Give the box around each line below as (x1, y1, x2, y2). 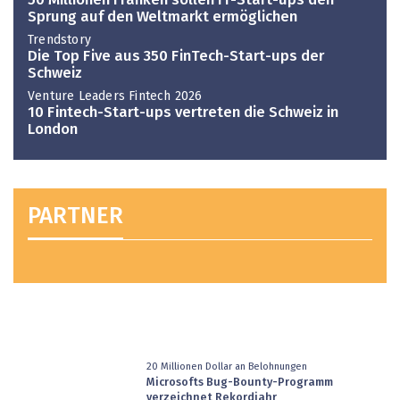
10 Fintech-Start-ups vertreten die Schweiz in (28, 105, 338, 121)
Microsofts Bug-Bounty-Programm (146, 377, 333, 389)
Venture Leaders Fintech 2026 (28, 90, 203, 104)
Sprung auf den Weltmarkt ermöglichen (28, 9, 297, 25)
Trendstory (28, 34, 91, 47)
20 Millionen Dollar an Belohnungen (146, 361, 307, 371)
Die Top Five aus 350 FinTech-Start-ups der (28, 48, 324, 64)
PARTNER (28, 205, 123, 229)
